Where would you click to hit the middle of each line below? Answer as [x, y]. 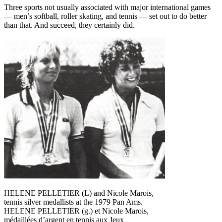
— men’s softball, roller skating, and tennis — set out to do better [105, 16]
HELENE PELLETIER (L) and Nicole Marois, [79, 193]
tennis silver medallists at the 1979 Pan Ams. [73, 202]
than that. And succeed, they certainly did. [69, 25]
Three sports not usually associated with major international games [107, 7]
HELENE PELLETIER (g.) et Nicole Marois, [76, 211]
